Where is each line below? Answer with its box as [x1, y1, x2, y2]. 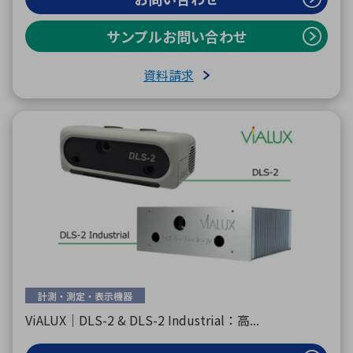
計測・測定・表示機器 [38, 288, 132, 303]
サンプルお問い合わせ [106, 26, 247, 46]
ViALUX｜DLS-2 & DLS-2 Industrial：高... [25, 310, 259, 329]
